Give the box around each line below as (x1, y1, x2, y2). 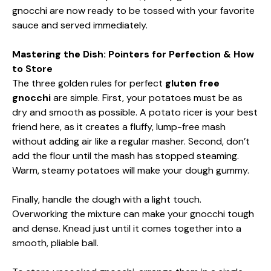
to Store (12, 62, 53, 75)
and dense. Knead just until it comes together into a (12, 222, 241, 235)
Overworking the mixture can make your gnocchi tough (12, 207, 254, 220)
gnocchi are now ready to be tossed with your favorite (12, 4, 255, 17)
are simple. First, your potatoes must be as (51, 91, 243, 104)
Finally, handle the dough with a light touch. (12, 193, 201, 206)
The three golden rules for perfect (12, 77, 165, 90)
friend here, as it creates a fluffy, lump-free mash (12, 120, 226, 133)
